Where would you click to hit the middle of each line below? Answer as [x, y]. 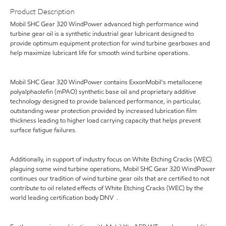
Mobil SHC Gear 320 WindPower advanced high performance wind [104, 24]
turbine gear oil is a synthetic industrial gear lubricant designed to [102, 34]
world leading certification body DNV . [64, 197]
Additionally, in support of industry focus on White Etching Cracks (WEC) [111, 159]
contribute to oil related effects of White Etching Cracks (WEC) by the [107, 188]
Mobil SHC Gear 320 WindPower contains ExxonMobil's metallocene [106, 82]
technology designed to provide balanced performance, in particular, [105, 101]
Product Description [42, 12]
